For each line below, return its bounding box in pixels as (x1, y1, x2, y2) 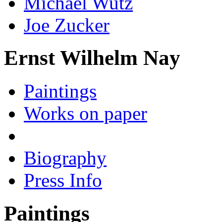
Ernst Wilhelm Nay (4, 46, 180, 70)
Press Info (24, 169, 102, 191)
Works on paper (24, 103, 147, 124)
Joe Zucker (24, 14, 110, 36)
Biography (24, 147, 107, 169)
